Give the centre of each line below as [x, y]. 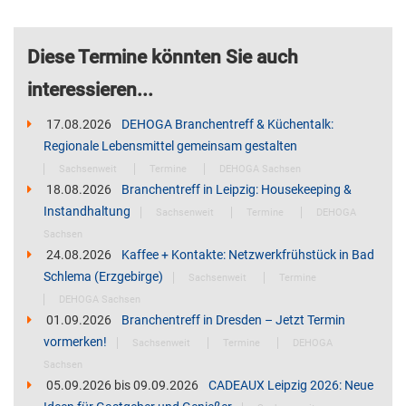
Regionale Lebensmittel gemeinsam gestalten [171, 146]
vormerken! [77, 342]
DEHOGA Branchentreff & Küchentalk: [228, 125]
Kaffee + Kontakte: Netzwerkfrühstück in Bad [248, 255]
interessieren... [90, 90]
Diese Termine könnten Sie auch [163, 58]
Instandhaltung [89, 212]
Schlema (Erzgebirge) [105, 277]
